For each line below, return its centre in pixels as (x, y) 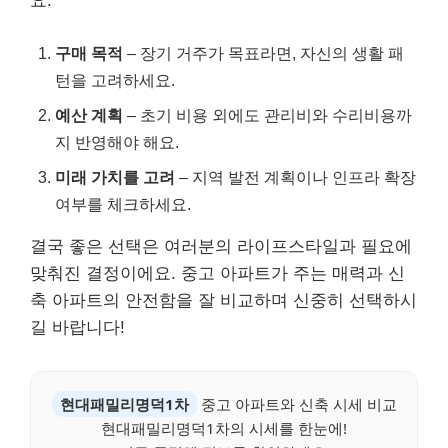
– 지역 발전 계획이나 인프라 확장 (295, 176)
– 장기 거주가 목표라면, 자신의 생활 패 (263, 52)
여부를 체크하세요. (123, 203)
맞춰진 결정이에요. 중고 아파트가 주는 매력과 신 (217, 273)
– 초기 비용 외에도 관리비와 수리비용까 (267, 114)
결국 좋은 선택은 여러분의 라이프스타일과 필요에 (221, 246)
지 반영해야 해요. (117, 141)
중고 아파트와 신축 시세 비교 (296, 403)
